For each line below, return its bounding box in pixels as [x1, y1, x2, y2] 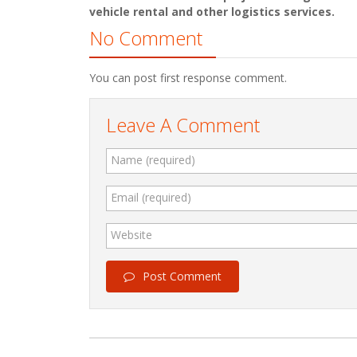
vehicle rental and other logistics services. [89, 4, 335, 19]
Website [111, 227, 152, 242]
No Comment [89, 25, 202, 51]
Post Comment [143, 269, 222, 284]
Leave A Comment [106, 112, 260, 138]
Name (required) [111, 152, 195, 167]
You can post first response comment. [89, 70, 287, 85]
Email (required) [111, 190, 191, 205]
